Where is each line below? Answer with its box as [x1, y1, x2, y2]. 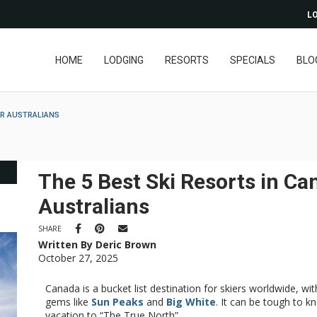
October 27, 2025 [38, 251, 118, 265]
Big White [166, 295, 216, 309]
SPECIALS [229, 54, 275, 66]
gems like [45, 295, 91, 309]
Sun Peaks [91, 295, 144, 309]
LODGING [103, 54, 144, 66]
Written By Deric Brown [38, 238, 156, 251]
